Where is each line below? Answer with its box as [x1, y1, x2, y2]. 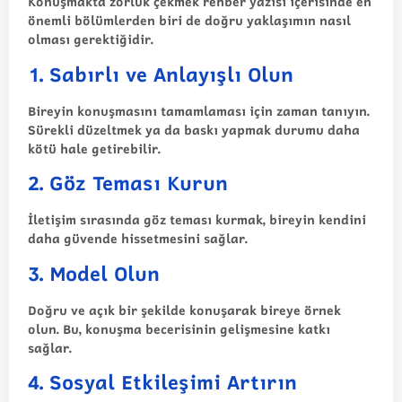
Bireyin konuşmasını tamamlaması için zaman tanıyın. [28, 100, 370, 120]
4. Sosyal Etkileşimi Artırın [28, 367, 297, 398]
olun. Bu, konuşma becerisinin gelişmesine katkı [28, 319, 330, 338]
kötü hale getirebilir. [28, 138, 161, 158]
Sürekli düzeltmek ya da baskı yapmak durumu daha [28, 119, 360, 139]
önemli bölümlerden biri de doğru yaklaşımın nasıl [28, 11, 351, 31]
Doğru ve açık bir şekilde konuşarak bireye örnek [28, 300, 341, 319]
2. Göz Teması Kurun [28, 168, 228, 198]
